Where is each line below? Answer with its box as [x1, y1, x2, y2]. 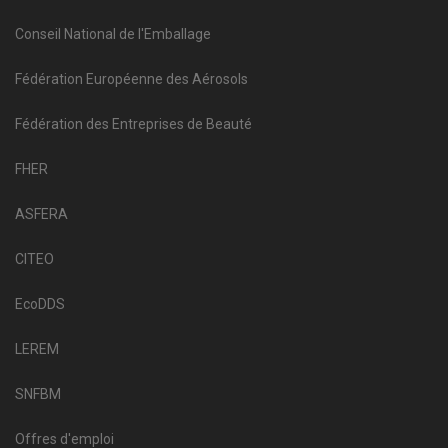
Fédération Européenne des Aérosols [15, 70, 248, 87]
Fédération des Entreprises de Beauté [15, 115, 252, 132]
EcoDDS [15, 295, 65, 312]
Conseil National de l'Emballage [15, 25, 211, 42]
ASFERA [15, 205, 68, 222]
